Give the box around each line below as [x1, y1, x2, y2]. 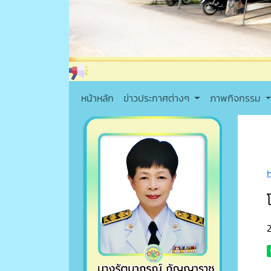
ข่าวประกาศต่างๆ [123, 91, 192, 106]
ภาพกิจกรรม [209, 91, 263, 106]
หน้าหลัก [81, 91, 114, 106]
